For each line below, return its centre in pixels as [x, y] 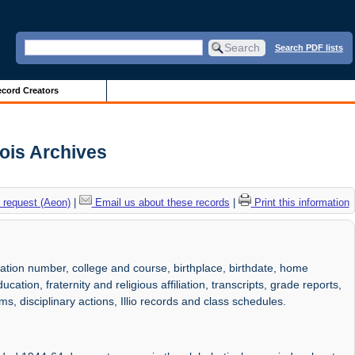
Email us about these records [160, 202]
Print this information [300, 202]
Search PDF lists [309, 47]
